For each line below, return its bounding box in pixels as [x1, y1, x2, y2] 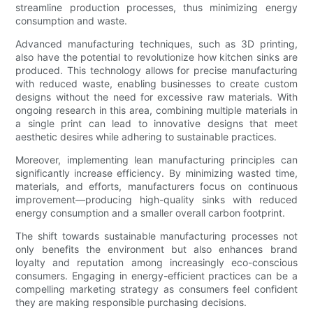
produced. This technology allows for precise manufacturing [15, 64, 298, 77]
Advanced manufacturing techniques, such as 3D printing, [15, 38, 298, 50]
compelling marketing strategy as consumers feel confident [15, 283, 298, 296]
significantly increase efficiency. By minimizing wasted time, [15, 167, 298, 180]
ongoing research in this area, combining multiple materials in [15, 104, 298, 117]
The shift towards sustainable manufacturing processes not [15, 230, 298, 242]
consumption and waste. [15, 15, 128, 27]
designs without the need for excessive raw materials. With [15, 91, 298, 103]
